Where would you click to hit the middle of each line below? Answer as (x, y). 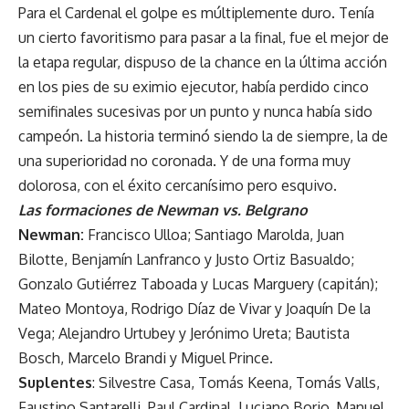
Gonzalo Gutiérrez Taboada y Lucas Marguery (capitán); (198, 283)
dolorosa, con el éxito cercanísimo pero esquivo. (178, 185)
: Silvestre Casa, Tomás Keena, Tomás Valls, (236, 382)
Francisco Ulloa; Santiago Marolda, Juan (216, 234)
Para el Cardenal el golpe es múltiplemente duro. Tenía (196, 12)
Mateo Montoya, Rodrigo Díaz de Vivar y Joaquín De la (194, 308)
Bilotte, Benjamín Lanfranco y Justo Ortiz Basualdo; (186, 259)
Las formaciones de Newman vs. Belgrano (163, 210)
